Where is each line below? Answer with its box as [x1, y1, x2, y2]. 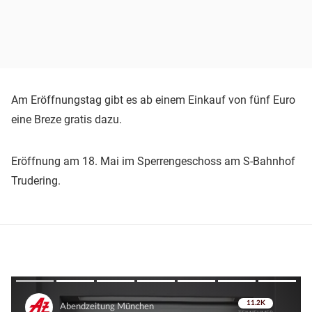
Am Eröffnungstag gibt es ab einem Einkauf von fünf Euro [11, 93, 295, 107]
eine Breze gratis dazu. [11, 113, 122, 127]
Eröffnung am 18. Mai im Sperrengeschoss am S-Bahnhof [11, 155, 295, 169]
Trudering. [11, 174, 61, 188]
